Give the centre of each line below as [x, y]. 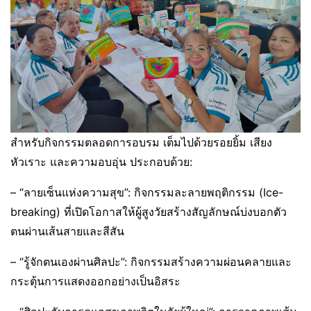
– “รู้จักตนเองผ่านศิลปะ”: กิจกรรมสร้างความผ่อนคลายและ [151, 261]
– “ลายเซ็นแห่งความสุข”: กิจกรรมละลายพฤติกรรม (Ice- [147, 192]
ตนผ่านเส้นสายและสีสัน [67, 231]
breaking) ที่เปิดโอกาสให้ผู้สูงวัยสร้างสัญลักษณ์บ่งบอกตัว [149, 211]
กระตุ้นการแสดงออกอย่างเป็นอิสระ [95, 281]
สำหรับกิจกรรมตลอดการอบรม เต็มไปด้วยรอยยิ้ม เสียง [141, 142]
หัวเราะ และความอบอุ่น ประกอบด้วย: [101, 161]
